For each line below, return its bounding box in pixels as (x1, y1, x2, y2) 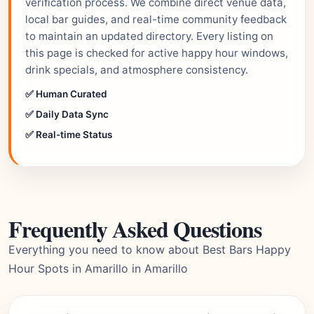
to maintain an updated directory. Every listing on (25, 29, 273, 43)
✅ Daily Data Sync (25, 109, 109, 120)
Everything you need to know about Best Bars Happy (8, 243, 291, 257)
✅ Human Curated (25, 88, 107, 100)
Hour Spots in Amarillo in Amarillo (8, 261, 188, 275)
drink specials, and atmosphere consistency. (25, 63, 248, 76)
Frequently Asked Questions (8, 212, 262, 245)
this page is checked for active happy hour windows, (25, 46, 288, 60)
